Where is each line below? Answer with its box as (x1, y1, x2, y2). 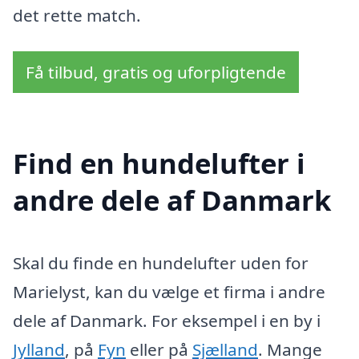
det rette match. (13, 3, 141, 26)
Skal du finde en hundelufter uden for (13, 251, 309, 274)
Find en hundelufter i (13, 143, 305, 182)
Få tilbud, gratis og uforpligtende (26, 61, 286, 84)
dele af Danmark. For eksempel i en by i (13, 309, 321, 332)
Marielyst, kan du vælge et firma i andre (13, 280, 325, 303)
